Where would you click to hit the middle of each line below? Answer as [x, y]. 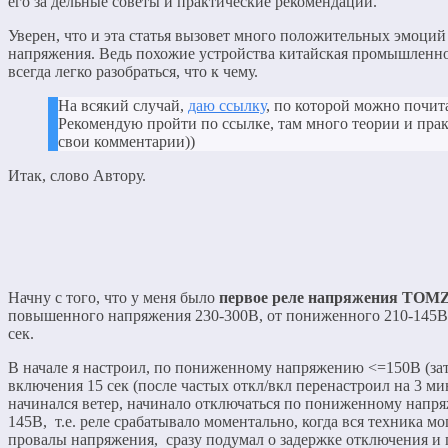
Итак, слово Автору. [77, 175]
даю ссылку [227, 105]
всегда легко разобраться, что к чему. [133, 71]
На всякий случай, [123, 105]
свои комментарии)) [126, 141]
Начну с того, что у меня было [113, 297]
